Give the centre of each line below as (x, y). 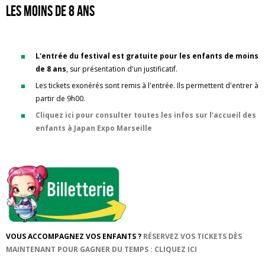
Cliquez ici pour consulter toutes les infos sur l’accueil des (146, 115)
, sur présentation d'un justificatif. (122, 69)
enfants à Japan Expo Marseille (94, 128)
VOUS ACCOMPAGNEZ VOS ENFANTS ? (75, 236)
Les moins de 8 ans (50, 11)
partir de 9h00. (60, 98)
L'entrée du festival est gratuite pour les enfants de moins (147, 56)
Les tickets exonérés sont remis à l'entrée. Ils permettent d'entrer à (147, 85)
